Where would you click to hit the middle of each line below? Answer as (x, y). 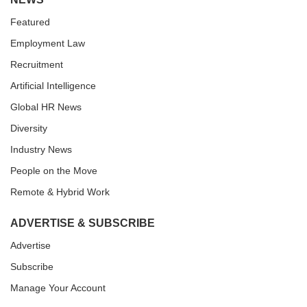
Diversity (29, 128)
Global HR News (46, 107)
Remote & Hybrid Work (60, 192)
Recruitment (37, 64)
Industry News (41, 149)
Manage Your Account (58, 287)
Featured (30, 22)
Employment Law (48, 43)
